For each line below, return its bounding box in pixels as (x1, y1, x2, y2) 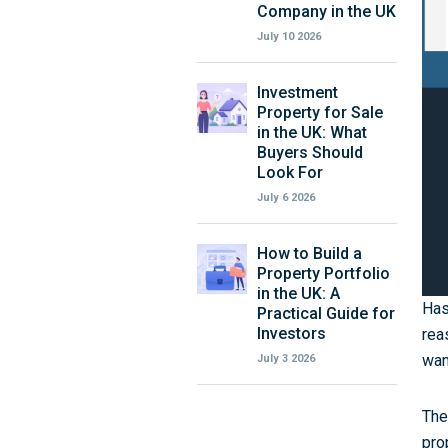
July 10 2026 (257, 30, 321, 43)
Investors (257, 324, 326, 343)
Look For (257, 163, 323, 182)
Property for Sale (257, 103, 383, 122)
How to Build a (257, 244, 362, 263)
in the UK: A (257, 284, 340, 303)
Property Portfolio (257, 264, 390, 283)
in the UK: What (257, 123, 367, 142)
